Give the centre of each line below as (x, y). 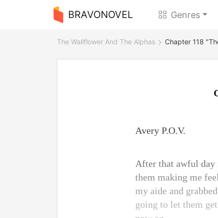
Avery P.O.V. (160, 130)
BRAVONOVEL (100, 15)
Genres (186, 15)
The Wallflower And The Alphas (106, 42)
